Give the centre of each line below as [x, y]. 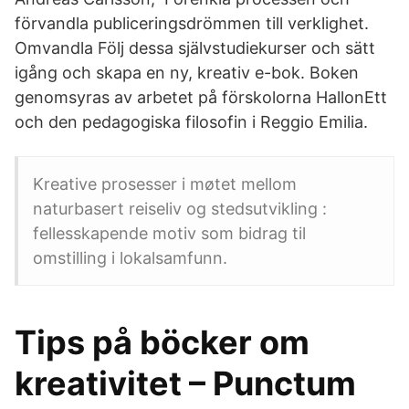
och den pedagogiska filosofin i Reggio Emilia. [191, 122]
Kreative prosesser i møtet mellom [165, 184]
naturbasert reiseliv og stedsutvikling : [180, 209]
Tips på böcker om [162, 342]
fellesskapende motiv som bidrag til [169, 233]
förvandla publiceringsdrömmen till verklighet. [192, 23]
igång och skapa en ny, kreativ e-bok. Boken [187, 73]
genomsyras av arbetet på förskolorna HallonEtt [201, 97]
